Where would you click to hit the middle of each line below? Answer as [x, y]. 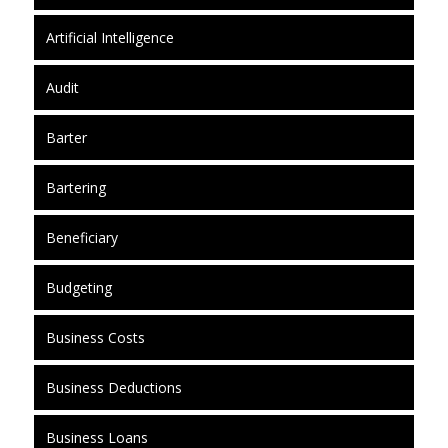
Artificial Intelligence [109, 37]
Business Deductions [113, 387]
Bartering [75, 187]
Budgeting [78, 287]
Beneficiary [81, 237]
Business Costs [95, 337]
